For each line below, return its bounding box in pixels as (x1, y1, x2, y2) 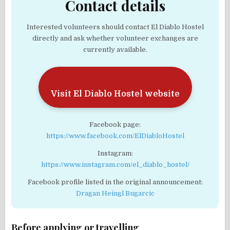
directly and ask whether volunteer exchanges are (32, 34, 198, 42)
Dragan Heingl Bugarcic (75, 189, 155, 197)
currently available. (83, 45, 147, 53)
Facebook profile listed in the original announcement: (27, 178, 203, 186)
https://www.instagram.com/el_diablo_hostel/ (41, 160, 189, 168)
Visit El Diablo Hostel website (50, 89, 180, 99)
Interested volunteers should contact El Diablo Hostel (26, 23, 204, 31)
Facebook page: (89, 120, 141, 128)
